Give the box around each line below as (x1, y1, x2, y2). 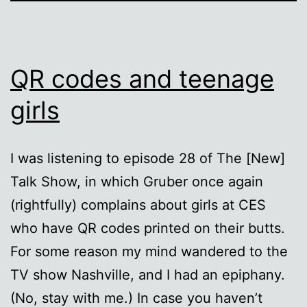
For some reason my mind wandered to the (10, 243, 288, 260)
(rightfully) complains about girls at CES (10, 196, 266, 213)
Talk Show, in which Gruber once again (10, 173, 263, 190)
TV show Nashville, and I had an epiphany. (10, 266, 285, 283)
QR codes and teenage (10, 63, 274, 94)
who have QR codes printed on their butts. (10, 219, 285, 236)
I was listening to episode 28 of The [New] (10, 149, 285, 167)
